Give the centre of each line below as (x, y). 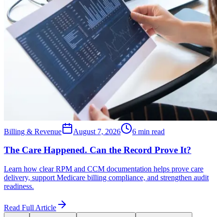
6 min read (148, 131)
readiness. (19, 186)
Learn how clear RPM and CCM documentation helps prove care (104, 169)
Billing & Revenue (33, 131)
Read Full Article (30, 207)
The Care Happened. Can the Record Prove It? (98, 150)
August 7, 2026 (97, 131)
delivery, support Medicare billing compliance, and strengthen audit (106, 177)
